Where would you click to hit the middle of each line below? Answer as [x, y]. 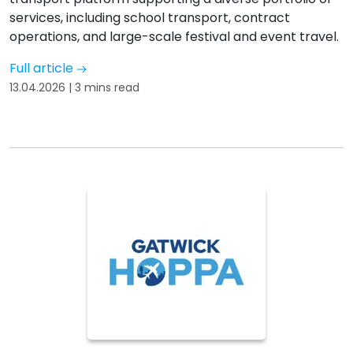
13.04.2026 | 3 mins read [74, 87]
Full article [43, 68]
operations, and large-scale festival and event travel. [174, 37]
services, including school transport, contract [150, 18]
